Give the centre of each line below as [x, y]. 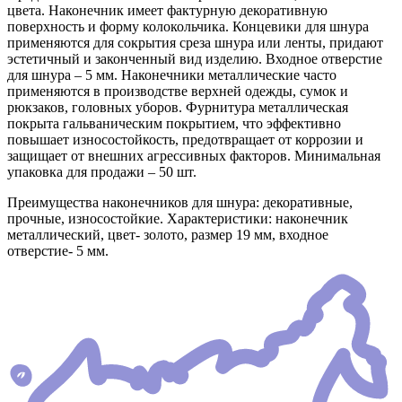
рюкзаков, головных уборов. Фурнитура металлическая [178, 108]
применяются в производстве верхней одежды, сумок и [178, 92]
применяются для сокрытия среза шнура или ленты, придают [195, 43]
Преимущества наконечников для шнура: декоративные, [180, 203]
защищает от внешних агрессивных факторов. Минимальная [194, 156]
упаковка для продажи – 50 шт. [102, 172]
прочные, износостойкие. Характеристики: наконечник [178, 219]
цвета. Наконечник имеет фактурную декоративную [167, 11]
